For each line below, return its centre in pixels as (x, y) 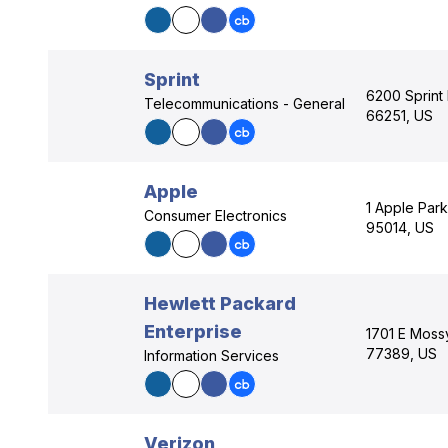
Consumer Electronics (215, 215)
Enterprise (193, 331)
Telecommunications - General (244, 103)
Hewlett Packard (220, 303)
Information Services (211, 355)
